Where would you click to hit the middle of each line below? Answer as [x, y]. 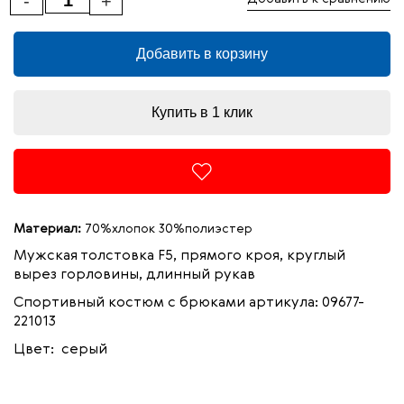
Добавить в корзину [202, 54]
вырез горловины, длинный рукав [134, 275]
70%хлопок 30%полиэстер [167, 229]
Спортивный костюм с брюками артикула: [168, 303]
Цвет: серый [60, 350]
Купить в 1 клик [202, 112]
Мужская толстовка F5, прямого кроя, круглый [179, 256]
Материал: [47, 229]
